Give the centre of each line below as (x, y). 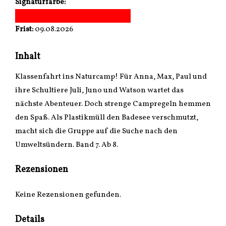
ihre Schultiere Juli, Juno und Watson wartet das (99, 91)
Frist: (24, 30)
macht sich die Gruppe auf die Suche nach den (96, 131)
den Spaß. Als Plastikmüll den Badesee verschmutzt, (107, 118)
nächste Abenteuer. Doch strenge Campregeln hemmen (113, 104)
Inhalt (28, 57)
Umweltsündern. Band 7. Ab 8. (67, 145)
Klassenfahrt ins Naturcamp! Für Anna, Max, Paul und (111, 77)
